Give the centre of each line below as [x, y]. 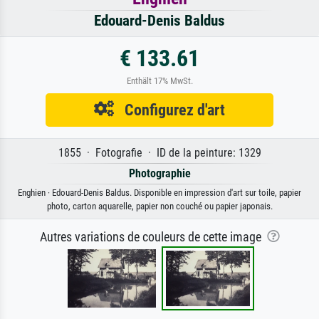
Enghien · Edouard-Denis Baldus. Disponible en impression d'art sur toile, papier [159, 192]
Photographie [159, 173]
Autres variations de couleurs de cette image [153, 237]
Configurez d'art [169, 109]
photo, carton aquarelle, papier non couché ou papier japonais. [159, 206]
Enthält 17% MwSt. [159, 80]
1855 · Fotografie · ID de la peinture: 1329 [159, 152]
